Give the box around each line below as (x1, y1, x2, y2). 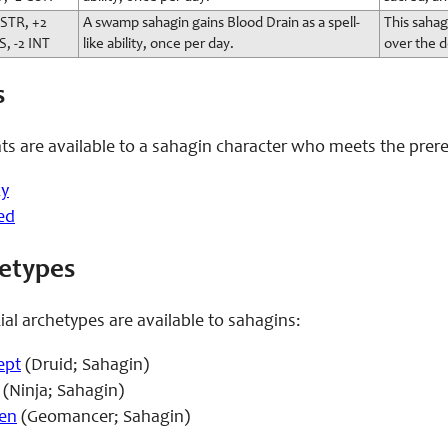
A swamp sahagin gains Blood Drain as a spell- (83, 15, 360, 31)
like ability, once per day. (83, 36, 234, 52)
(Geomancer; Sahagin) (17, 409, 190, 428)
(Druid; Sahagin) (21, 357, 149, 376)
